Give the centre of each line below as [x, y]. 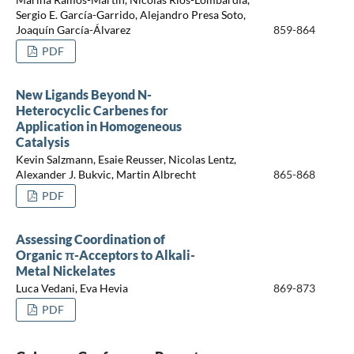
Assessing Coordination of [90, 239]
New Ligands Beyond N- [83, 94]
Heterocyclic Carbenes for [92, 110]
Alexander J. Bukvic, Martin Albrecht [105, 175]
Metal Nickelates [65, 270]
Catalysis [42, 141]
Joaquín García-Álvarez [73, 30]
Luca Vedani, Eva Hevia [72, 288]
